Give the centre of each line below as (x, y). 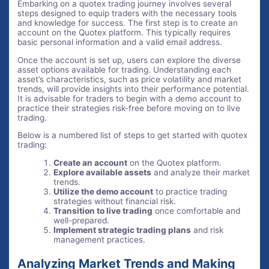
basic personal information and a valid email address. (120, 42)
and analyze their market (201, 172)
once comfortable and (197, 211)
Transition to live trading (103, 211)
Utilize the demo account (104, 192)
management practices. (100, 240)
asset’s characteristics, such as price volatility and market (130, 79)
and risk (207, 230)
